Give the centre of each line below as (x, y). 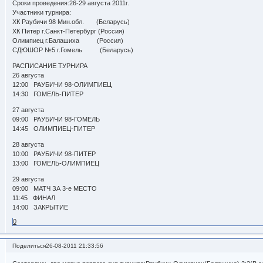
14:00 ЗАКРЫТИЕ (41, 208)
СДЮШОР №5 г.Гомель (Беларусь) (73, 50)
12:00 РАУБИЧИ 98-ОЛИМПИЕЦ (62, 85)
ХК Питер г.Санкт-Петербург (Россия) (69, 31)
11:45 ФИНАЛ (34, 198)
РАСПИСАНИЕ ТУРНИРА (50, 66)
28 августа (28, 145)
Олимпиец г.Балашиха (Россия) (68, 41)
